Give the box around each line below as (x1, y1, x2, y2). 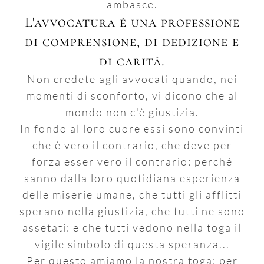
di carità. (99, 52, 165, 70)
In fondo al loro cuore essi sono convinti (20, 121, 244, 135)
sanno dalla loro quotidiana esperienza (24, 171, 240, 184)
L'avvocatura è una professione (24, 13, 240, 31)
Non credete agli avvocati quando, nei (27, 72, 237, 85)
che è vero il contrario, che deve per (32, 138, 232, 151)
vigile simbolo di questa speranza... (34, 237, 230, 250)
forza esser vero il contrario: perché (31, 154, 233, 168)
